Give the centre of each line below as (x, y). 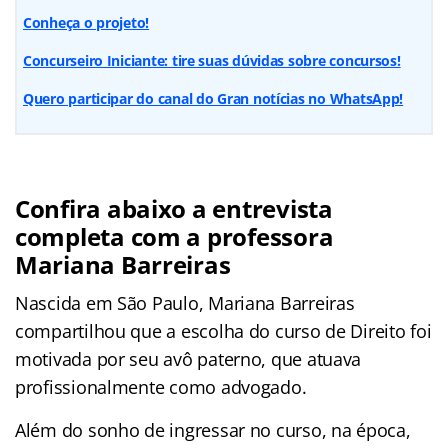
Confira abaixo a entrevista (174, 208)
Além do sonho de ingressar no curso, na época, (213, 429)
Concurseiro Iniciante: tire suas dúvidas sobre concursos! (212, 60)
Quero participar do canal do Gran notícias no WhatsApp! (213, 98)
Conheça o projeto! (86, 22)
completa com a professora (174, 236)
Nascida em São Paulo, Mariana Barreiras (185, 302)
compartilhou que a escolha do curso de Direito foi (223, 330)
